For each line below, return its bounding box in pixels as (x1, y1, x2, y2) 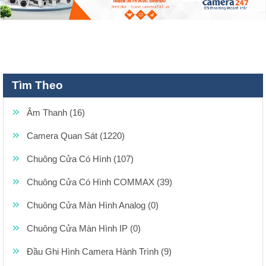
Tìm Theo (12, 78, 63, 91)
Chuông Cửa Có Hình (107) (27, 153, 134, 164)
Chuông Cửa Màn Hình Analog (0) (27, 199, 159, 210)
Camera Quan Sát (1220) (27, 130, 125, 141)
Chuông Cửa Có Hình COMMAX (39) (27, 176, 172, 187)
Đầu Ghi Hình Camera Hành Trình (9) (27, 246, 172, 256)
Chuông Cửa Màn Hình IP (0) (27, 223, 141, 233)
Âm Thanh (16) (27, 107, 85, 118)
